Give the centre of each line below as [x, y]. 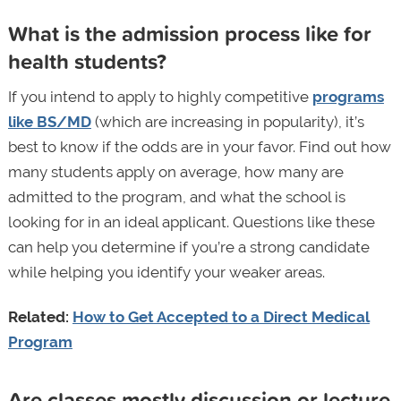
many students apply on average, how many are [175, 171]
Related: [40, 316]
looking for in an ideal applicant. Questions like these [191, 222]
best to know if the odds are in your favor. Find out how [199, 146]
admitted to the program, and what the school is [176, 196]
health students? [87, 60]
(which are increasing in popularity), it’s [227, 121]
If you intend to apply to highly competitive [160, 96]
